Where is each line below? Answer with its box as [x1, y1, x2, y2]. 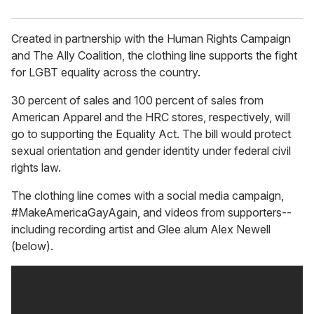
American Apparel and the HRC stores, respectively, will [11, 110, 290, 125]
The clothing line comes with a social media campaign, [11, 189, 284, 203]
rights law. [11, 161, 61, 175]
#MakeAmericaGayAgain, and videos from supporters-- [11, 205, 292, 220]
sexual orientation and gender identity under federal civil [11, 144, 291, 158]
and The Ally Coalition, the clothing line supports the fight [11, 48, 297, 63]
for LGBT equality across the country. [11, 65, 200, 80]
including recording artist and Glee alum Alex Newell [11, 222, 271, 237]
